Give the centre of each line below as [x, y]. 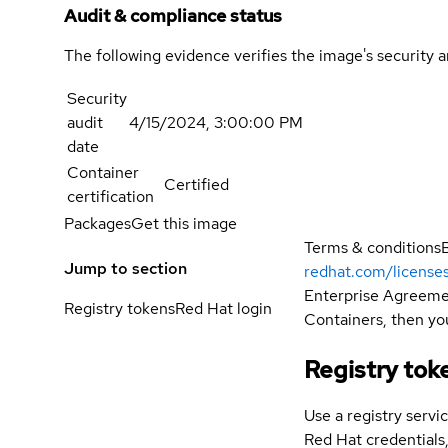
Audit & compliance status [173, 16]
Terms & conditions [372, 248]
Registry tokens [119, 309]
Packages [97, 224]
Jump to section [125, 269]
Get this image [184, 224]
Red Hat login [223, 309]
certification [110, 197]
